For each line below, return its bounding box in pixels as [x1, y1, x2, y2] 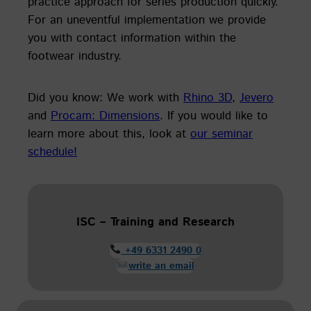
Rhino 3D [183, 89, 232, 106]
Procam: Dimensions [51, 107, 160, 124]
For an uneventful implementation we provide [28, 11, 266, 28]
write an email [128, 258, 194, 273]
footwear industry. [28, 47, 121, 65]
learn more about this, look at [28, 125, 190, 142]
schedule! [28, 143, 77, 160]
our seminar [190, 125, 253, 142]
